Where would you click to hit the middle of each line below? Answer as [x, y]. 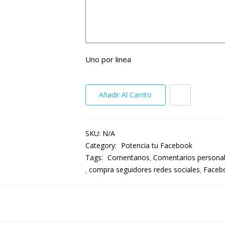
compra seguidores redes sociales [144, 170]
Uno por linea [108, 59]
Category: [102, 145]
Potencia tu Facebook [156, 145]
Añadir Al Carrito [126, 95]
